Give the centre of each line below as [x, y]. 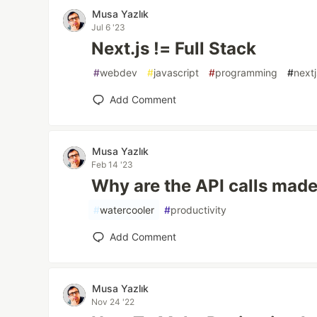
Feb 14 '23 [113, 165]
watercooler [127, 210]
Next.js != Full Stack [174, 48]
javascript [177, 73]
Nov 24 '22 [113, 302]
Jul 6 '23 [109, 27]
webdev [119, 73]
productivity [199, 210]
